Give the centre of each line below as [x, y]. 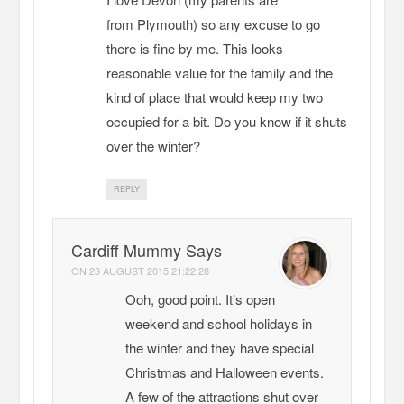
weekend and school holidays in [219, 324]
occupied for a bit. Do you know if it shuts [227, 122]
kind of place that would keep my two [215, 97]
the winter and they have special [220, 348]
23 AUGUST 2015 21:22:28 [150, 271]
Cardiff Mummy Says [147, 250]
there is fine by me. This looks [195, 49]
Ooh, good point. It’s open [201, 299]
